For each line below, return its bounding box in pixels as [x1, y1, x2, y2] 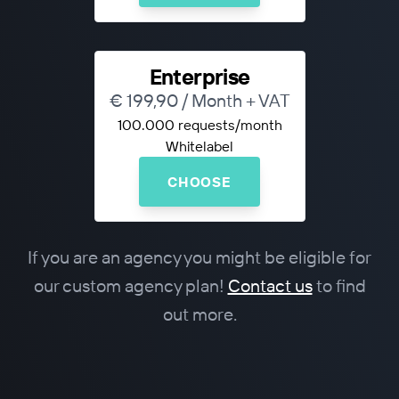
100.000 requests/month [117, 116, 282, 134]
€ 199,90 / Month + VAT [109, 89, 290, 111]
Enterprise [149, 63, 250, 90]
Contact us [227, 274, 313, 297]
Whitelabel [166, 137, 233, 155]
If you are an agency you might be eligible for [28, 246, 371, 268]
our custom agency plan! [33, 274, 228, 297]
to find [312, 274, 366, 297]
